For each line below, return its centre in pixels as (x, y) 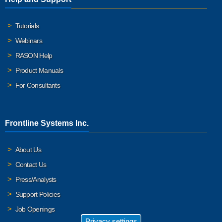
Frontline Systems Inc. (47, 123)
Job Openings (35, 209)
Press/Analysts (36, 180)
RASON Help (34, 56)
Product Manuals (39, 71)
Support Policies (38, 194)
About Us (28, 150)
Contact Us (31, 165)
